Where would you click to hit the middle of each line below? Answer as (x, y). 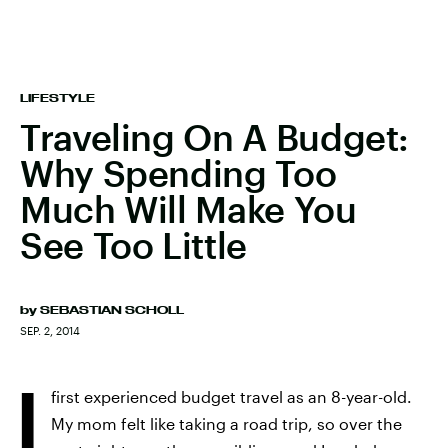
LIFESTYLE (57, 98)
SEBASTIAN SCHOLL (112, 310)
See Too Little (133, 245)
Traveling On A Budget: (215, 137)
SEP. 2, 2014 (50, 330)
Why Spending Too (178, 173)
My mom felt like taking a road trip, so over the (226, 423)
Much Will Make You (188, 209)
